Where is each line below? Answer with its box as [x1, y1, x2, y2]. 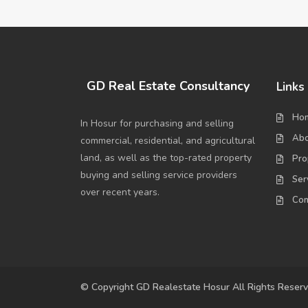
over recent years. [80, 186, 159, 199]
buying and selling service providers [80, 168, 237, 182]
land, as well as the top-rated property [80, 151, 252, 165]
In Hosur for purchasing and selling [80, 117, 234, 131]
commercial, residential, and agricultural [80, 134, 255, 148]
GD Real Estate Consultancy [87, 78, 250, 95]
